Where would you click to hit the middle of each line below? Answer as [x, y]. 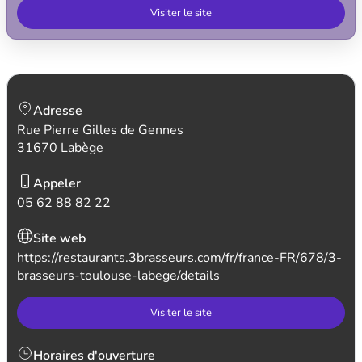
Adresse [58, 111]
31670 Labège [60, 148]
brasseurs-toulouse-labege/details [118, 276]
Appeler [57, 183]
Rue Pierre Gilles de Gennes [100, 130]
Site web [59, 238]
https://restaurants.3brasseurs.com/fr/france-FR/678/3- [179, 258]
